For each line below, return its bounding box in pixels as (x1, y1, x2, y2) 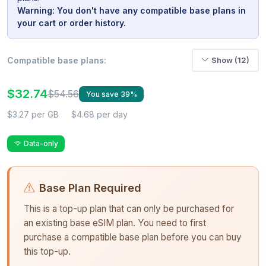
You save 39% (85, 89, 137, 99)
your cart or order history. (17, 17, 126, 28)
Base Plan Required (39, 180, 141, 194)
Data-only (23, 139, 58, 148)
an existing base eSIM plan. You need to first (24, 217, 206, 229)
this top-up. (24, 245, 71, 257)
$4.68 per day (71, 109, 128, 120)
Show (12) (211, 55, 249, 65)
